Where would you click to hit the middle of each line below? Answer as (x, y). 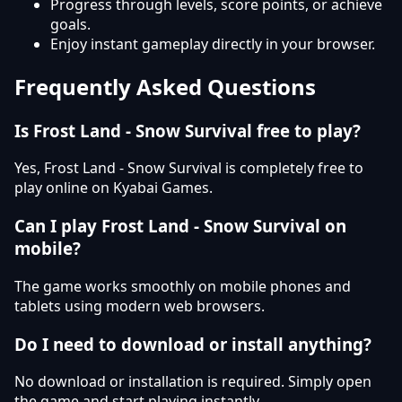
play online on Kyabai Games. (114, 188)
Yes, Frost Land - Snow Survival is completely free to (189, 168)
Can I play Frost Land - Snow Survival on (180, 226)
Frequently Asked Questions (165, 86)
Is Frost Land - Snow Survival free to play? (188, 130)
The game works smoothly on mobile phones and (183, 286)
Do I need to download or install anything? (193, 344)
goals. (70, 24)
